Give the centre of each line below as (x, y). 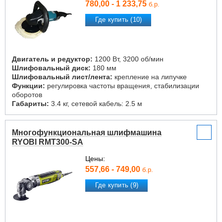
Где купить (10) (118, 20)
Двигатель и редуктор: (52, 59)
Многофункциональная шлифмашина (87, 133)
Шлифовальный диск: (51, 68)
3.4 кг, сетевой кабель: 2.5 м (96, 104)
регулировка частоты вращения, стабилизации (122, 86)
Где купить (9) (117, 185)
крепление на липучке (150, 77)
